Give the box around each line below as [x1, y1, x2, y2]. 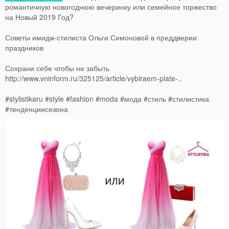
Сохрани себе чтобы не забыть [5, 62, 109, 73]
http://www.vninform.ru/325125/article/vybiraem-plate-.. [5, 73, 182, 83]
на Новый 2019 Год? [5, 11, 74, 22]
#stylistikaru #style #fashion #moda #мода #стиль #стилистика [5, 93, 209, 104]
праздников [5, 42, 43, 53]
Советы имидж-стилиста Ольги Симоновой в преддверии [5, 32, 197, 42]
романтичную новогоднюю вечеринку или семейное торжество [5, 1, 217, 12]
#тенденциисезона [5, 103, 68, 114]
